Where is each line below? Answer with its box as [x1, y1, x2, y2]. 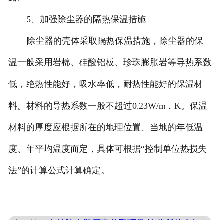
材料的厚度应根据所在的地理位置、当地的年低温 [8, 122, 203, 133]
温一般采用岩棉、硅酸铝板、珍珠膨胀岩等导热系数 [8, 57, 212, 68]
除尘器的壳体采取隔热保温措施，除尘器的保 [26, 36, 203, 46]
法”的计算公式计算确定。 [8, 165, 110, 176]
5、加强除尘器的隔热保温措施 [26, 14, 146, 25]
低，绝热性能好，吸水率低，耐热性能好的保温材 [8, 79, 203, 89]
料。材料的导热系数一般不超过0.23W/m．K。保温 [8, 101, 207, 111]
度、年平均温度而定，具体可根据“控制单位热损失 [8, 144, 207, 154]
